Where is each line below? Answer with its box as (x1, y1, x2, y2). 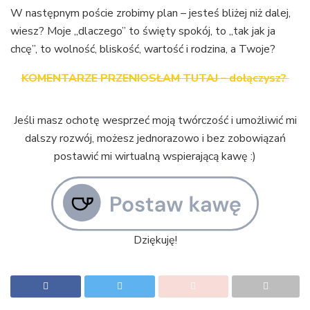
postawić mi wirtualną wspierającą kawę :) (54, 148, 256, 164)
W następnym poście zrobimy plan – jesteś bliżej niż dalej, (10, 5, 291, 21)
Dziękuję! (133, 232, 177, 248)
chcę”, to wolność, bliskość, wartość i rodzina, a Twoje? (10, 41, 275, 57)
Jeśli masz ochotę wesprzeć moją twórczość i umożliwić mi (13, 112, 297, 128)
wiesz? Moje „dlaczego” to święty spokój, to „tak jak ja (10, 23, 275, 39)
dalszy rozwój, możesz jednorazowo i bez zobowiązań (24, 130, 286, 146)
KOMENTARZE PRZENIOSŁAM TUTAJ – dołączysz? (21, 70, 289, 86)
